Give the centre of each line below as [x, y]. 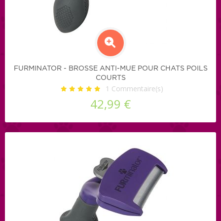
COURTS [110, 78]
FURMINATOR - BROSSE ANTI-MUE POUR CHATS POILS [110, 68]
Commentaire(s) [136, 88]
